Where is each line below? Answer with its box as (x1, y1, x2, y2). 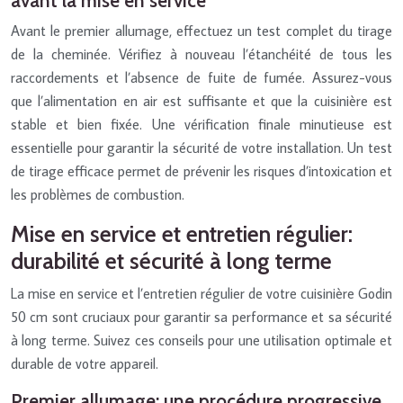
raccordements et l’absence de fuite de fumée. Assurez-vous (11, 67, 392, 86)
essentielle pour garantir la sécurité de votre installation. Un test (11, 138, 392, 157)
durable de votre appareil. (11, 354, 158, 372)
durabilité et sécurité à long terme (11, 246, 332, 274)
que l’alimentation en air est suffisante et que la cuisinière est (11, 91, 392, 110)
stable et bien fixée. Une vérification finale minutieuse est (11, 114, 392, 133)
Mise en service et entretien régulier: (11, 219, 353, 247)
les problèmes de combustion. (11, 184, 184, 203)
